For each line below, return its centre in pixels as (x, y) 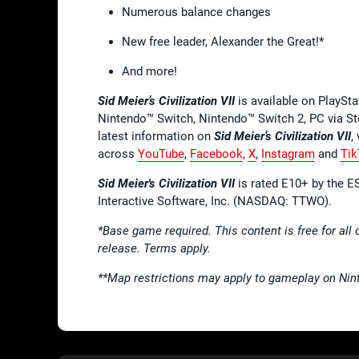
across (118, 153)
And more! (151, 71)
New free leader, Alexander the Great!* (224, 41)
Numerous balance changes (198, 12)
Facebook (216, 153)
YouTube (161, 153)
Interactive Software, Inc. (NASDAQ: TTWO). (216, 201)
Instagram (288, 153)
